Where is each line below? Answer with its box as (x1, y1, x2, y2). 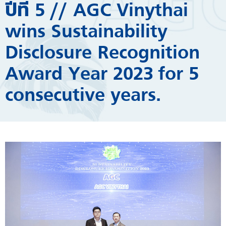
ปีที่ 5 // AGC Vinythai (5, 2, 188, 21)
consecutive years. (5, 87, 161, 105)
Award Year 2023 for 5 (5, 66, 199, 84)
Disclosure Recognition (5, 44, 200, 63)
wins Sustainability (5, 23, 167, 42)
